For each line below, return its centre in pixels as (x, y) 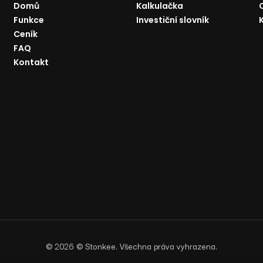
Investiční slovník (172, 20)
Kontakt (31, 62)
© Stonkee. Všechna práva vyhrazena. (147, 246)
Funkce (28, 20)
